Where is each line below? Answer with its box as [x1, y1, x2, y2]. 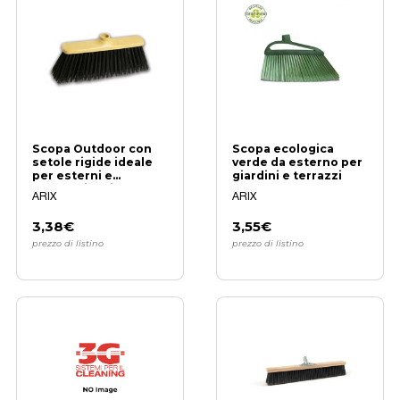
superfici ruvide [32, 182, 130, 196]
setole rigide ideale [32, 155, 154, 170]
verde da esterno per [232, 155, 363, 170]
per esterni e [32, 169, 113, 183]
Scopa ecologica [232, 142, 335, 156]
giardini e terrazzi [232, 169, 343, 183]
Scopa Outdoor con [32, 142, 153, 156]
